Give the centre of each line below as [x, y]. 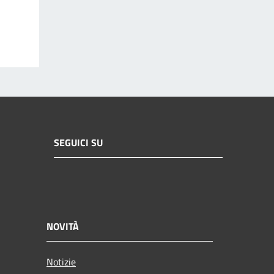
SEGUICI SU [78, 143]
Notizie [61, 261]
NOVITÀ [63, 226]
